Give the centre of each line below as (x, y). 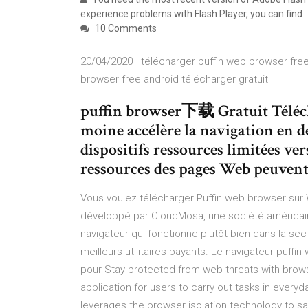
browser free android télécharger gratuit (174, 79)
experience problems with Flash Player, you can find (194, 14)
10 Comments (125, 28)
